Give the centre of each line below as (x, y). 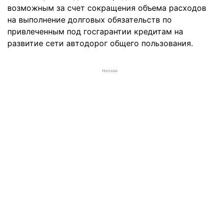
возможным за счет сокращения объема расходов (107, 8)
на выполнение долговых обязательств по (90, 20)
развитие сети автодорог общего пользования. (100, 43)
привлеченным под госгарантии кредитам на (95, 31)
